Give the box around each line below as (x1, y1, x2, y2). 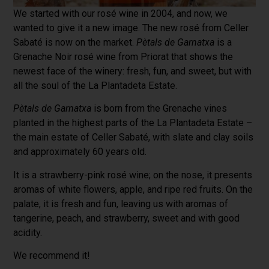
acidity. (13, 226, 43, 238)
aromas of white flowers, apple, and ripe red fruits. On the (13, 183, 253, 195)
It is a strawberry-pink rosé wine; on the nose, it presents (13, 169, 253, 181)
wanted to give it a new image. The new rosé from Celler (13, 22, 249, 34)
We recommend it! (13, 250, 91, 262)
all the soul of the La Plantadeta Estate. (13, 80, 178, 92)
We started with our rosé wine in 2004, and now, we (13, 8, 228, 20)
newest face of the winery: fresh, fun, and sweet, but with (13, 65, 252, 77)
